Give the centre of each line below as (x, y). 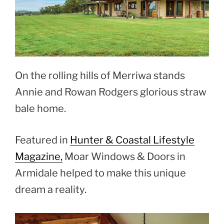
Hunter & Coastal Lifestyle (132, 140)
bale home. (40, 109)
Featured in (42, 140)
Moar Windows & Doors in (124, 157)
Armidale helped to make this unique (100, 173)
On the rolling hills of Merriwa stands (100, 76)
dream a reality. (51, 190)
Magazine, (39, 157)
